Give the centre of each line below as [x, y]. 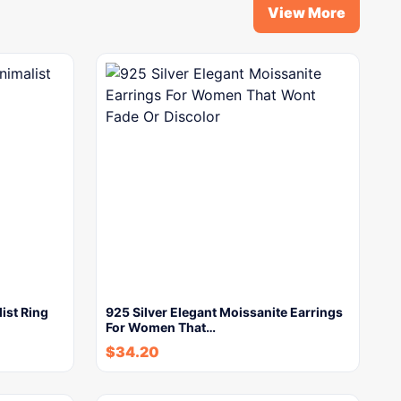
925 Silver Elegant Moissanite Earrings [224, 312]
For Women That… [161, 327]
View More [307, 13]
